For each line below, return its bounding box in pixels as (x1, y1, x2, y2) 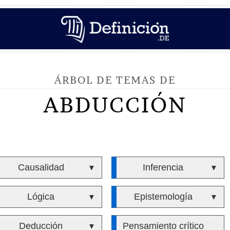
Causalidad (17, 162, 64, 172)
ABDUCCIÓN (43, 91, 187, 118)
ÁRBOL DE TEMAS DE (54, 73, 176, 86)
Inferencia (143, 162, 184, 172)
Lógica (27, 191, 55, 202)
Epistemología (133, 191, 193, 202)
